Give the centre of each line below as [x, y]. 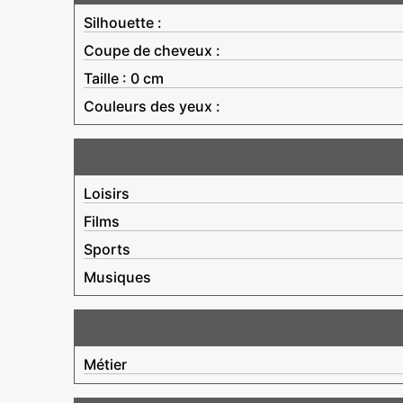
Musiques [117, 277]
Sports [107, 249]
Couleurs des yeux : [152, 106]
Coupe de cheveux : [152, 50]
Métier [105, 364]
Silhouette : [123, 22]
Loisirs [107, 193]
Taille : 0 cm [124, 78]
